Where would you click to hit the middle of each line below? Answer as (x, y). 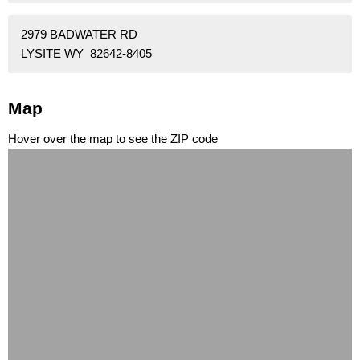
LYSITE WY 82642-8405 (86, 54)
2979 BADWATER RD (79, 35)
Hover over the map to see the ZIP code (113, 139)
